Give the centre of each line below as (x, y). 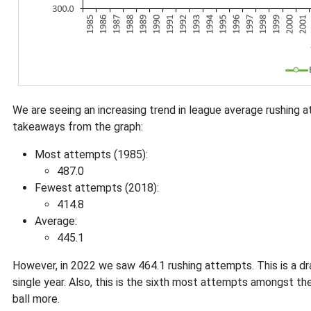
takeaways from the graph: (78, 127)
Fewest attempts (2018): (97, 188)
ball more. (36, 299)
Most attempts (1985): (91, 154)
